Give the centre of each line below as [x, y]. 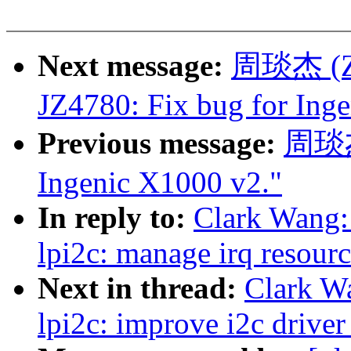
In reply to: [116, 218]
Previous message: [161, 143]
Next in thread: [141, 288]
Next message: [134, 66]
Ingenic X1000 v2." [160, 183]
